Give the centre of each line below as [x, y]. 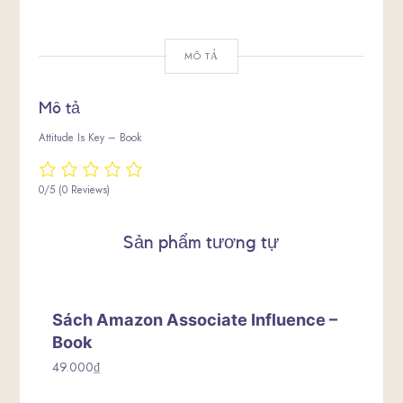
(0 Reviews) [84, 190]
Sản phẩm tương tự [201, 243]
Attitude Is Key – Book [90, 138]
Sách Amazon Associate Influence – [195, 319]
